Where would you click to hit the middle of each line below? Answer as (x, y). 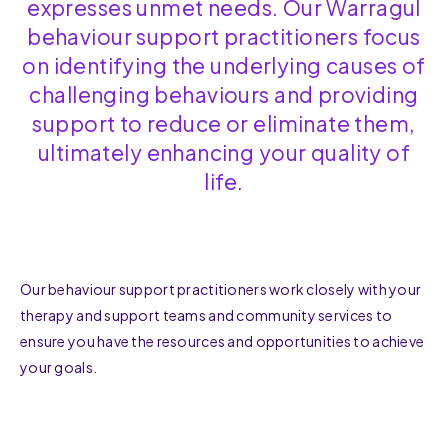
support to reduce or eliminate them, (224, 124)
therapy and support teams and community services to (206, 315)
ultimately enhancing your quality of (224, 153)
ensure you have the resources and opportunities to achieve (222, 341)
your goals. (59, 367)
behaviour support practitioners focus (224, 37)
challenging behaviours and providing (224, 95)
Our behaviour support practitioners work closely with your (221, 289)
